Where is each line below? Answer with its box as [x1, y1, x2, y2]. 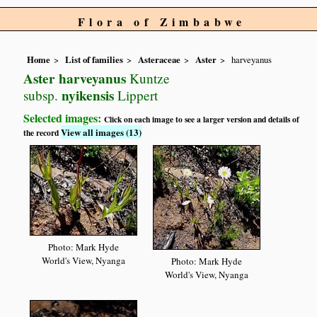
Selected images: [23, 110, 105, 127]
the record [23, 127, 62, 139]
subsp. [23, 86, 59, 105]
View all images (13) [61, 125, 142, 139]
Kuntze [126, 69, 171, 88]
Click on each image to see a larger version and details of [104, 113, 300, 126]
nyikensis [58, 86, 115, 106]
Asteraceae [138, 53, 181, 67]
